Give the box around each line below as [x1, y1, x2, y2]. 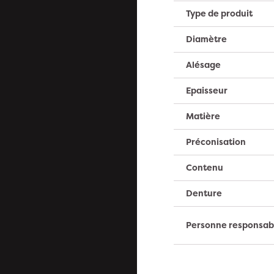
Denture [186, 187, 222, 199]
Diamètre [186, 32, 227, 45]
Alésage [186, 58, 221, 70]
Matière [186, 109, 220, 122]
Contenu [186, 161, 223, 173]
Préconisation [186, 135, 246, 147]
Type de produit [186, 7, 253, 19]
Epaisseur [186, 84, 228, 96]
